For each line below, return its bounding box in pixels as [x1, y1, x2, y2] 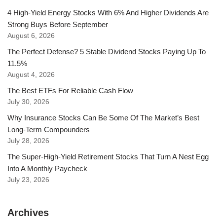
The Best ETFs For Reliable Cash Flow [7, 86, 133, 95]
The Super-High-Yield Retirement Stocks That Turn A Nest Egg [7, 152, 209, 161]
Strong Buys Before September [7, 20, 108, 29]
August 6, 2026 [7, 32, 55, 39]
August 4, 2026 [7, 71, 55, 78]
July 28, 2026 [7, 137, 49, 145]
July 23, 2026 [7, 176, 49, 184]
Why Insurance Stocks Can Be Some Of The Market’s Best [7, 113, 199, 122]
